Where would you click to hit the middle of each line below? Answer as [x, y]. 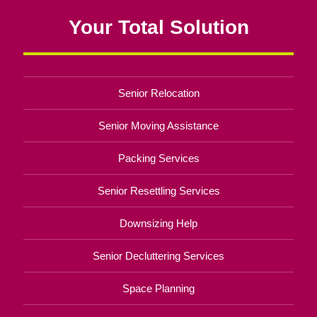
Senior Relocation [158, 93]
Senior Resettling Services [158, 191]
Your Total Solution [158, 27]
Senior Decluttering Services [158, 256]
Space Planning [158, 289]
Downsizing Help [158, 224]
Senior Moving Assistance [158, 126]
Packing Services [158, 158]
